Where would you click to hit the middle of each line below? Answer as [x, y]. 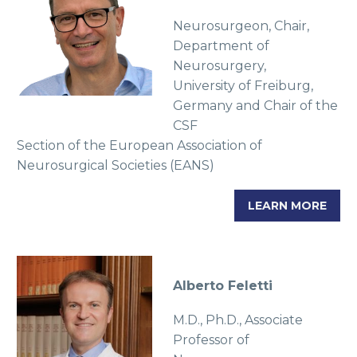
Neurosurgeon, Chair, [241, 26]
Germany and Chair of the [255, 106]
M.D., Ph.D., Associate [237, 320]
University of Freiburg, [243, 86]
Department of [221, 46]
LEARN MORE [287, 205]
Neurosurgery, [219, 66]
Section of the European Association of [139, 146]
